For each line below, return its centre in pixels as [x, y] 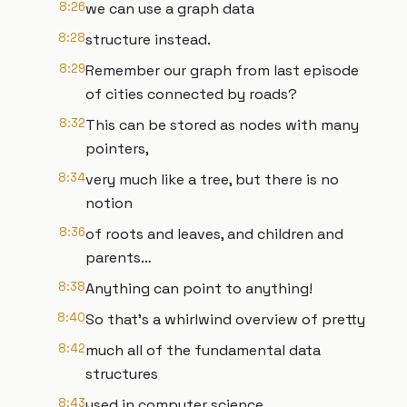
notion [109, 203]
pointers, [117, 149]
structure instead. [148, 40]
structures [122, 374]
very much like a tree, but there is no [212, 179]
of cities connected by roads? [191, 94]
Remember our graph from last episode [222, 70]
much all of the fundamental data [203, 350]
